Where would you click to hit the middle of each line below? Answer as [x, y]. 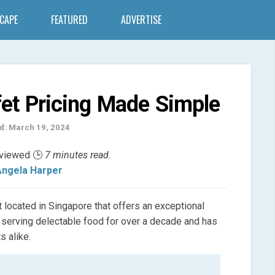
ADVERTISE [141, 20]
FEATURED [69, 20]
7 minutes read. [78, 155]
